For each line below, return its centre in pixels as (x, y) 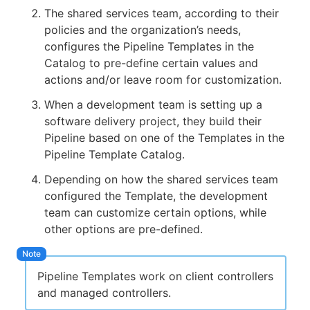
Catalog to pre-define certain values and (151, 63)
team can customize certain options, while (155, 212)
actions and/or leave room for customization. (163, 80)
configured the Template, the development (156, 196)
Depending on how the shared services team (161, 179)
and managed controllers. (104, 293)
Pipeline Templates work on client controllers (155, 276)
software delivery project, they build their (153, 121)
